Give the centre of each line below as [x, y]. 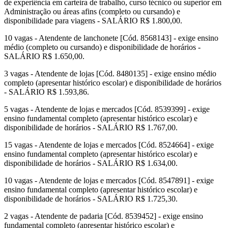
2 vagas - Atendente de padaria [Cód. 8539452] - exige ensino [104, 216]
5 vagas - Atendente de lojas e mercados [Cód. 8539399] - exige [107, 109]
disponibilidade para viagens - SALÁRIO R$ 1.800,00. [93, 21]
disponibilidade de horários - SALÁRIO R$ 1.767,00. [91, 128]
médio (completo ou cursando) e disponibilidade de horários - [102, 47]
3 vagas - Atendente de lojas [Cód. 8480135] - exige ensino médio [110, 74]
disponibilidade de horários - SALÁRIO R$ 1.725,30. [91, 199]
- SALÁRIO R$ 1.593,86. [47, 92]
